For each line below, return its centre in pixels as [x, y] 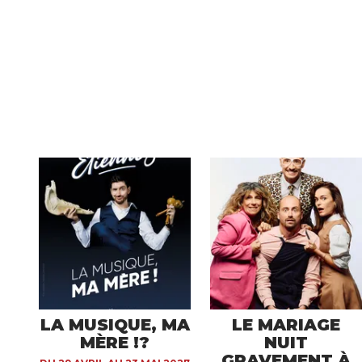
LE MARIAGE [286, 325]
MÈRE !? [115, 343]
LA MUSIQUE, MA [115, 325]
